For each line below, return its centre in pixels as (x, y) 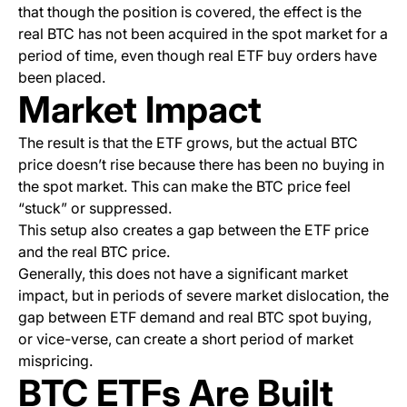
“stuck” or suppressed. (95, 208)
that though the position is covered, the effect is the (190, 12)
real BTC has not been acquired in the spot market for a (203, 34)
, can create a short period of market (231, 339)
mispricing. (55, 361)
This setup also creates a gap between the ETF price (194, 230)
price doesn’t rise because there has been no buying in (201, 165)
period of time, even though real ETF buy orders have (198, 56)
